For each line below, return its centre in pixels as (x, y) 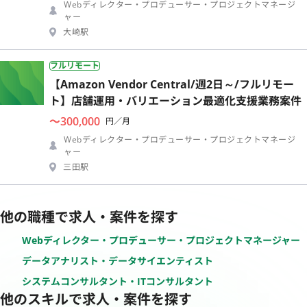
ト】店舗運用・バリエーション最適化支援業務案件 (175, 100)
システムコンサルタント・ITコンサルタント (118, 281)
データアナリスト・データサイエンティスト (118, 260)
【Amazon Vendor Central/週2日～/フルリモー (172, 84)
